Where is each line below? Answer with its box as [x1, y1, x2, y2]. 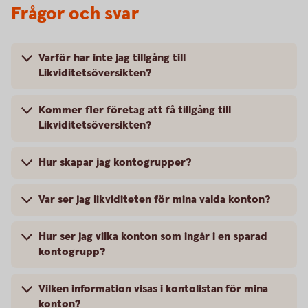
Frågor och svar [11, 2, 139, 26]
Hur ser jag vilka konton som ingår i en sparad [38, 230, 267, 244]
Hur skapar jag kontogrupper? [38, 155, 191, 170]
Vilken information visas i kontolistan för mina [38, 282, 268, 296]
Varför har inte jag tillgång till [38, 51, 186, 65]
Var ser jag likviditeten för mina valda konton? [38, 192, 273, 207]
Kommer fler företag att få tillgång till [38, 103, 231, 118]
